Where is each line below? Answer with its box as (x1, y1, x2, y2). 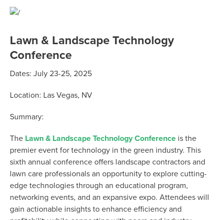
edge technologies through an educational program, (10, 181, 188, 191)
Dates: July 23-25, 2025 (10, 69, 92, 79)
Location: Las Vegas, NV (10, 90, 92, 101)
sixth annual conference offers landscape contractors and (10, 157, 205, 167)
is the (176, 134, 196, 144)
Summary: (10, 112, 44, 122)
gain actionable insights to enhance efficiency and (10, 204, 182, 215)
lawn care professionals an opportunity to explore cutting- (10, 169, 207, 179)
